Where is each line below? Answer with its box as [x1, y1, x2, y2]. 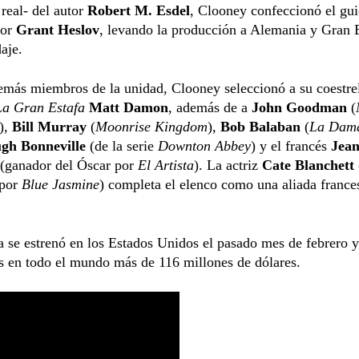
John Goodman [252, 99, 347, 115]
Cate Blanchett [262, 156, 354, 173]
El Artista [138, 156, 194, 173]
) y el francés [251, 137, 331, 154]
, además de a [168, 99, 252, 115]
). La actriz [194, 156, 262, 173]
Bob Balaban [220, 118, 301, 135]
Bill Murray [8, 118, 87, 135]
